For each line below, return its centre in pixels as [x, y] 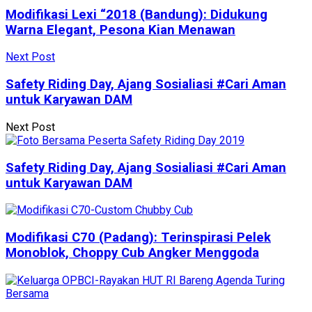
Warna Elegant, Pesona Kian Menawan [120, 30]
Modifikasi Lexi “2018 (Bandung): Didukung [136, 14]
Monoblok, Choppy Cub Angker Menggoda [132, 252]
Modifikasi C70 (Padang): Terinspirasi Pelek [138, 237]
